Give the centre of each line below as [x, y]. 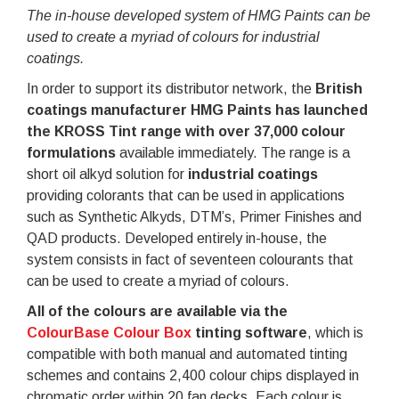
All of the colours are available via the [157, 311]
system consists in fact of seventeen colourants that [190, 259]
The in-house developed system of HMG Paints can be [199, 15]
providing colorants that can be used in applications [186, 195]
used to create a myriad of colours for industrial [173, 37]
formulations [71, 152]
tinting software [249, 332]
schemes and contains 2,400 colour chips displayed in [193, 375]
